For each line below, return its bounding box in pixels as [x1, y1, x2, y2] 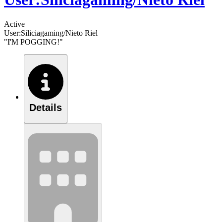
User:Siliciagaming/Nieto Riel [4, 28, 98, 37]
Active [4, 19, 25, 28]
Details [29, 102, 62, 113]
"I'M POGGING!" [4, 37, 63, 46]
